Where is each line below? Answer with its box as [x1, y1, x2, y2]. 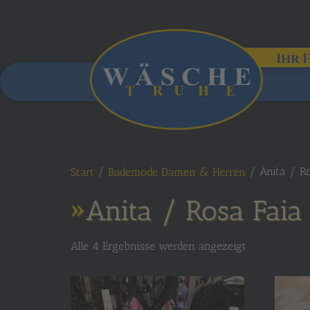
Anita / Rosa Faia [86, 194, 302, 227]
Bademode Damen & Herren [108, 165, 246, 179]
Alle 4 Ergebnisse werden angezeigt [71, 239, 246, 253]
